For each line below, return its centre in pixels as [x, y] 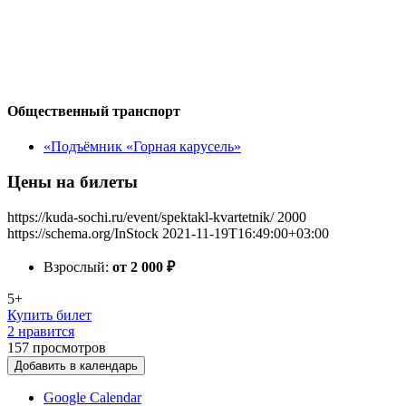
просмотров [69, 347]
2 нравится [41, 331]
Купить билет [49, 314]
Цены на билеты [72, 181]
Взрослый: [78, 266]
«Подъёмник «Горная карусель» [142, 147]
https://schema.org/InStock [83, 233]
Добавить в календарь [76, 365]
